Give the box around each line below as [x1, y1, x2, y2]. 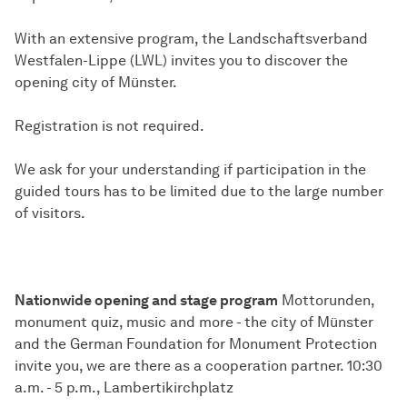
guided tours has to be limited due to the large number [15, 183, 383, 201]
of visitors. [15, 204, 85, 223]
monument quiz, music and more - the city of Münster [15, 313, 373, 332]
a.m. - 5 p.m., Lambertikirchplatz [15, 379, 233, 397]
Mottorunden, [278, 292, 374, 310]
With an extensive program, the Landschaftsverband [15, 30, 368, 48]
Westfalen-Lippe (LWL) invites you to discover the [15, 52, 348, 70]
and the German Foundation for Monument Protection [15, 335, 377, 353]
